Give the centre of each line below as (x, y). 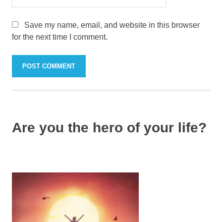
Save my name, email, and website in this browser (112, 25)
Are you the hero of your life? (109, 128)
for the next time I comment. (60, 37)
